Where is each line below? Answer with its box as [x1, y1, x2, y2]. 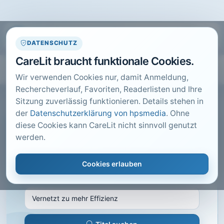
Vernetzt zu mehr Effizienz [24, 144, 190, 159]
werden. [15, 132, 45, 142]
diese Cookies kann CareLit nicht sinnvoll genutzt [15, 120, 197, 130]
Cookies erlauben [82, 159, 142, 168]
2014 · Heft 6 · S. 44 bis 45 [24, 171, 118, 181]
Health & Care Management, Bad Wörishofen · [24, 160, 185, 170]
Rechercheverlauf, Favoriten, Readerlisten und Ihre [15, 84, 202, 94]
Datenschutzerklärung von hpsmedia [30, 108, 166, 118]
